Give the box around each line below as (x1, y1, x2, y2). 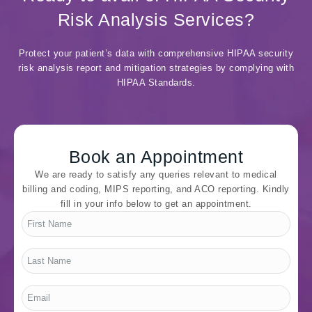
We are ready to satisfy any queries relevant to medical (35, 169, 277, 180)
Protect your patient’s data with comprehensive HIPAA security (18, 47, 294, 58)
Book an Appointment (68, 146, 244, 166)
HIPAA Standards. (116, 77, 196, 88)
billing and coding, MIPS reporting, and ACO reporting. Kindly (22, 183, 290, 194)
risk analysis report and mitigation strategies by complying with (18, 62, 294, 73)
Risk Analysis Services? (57, 9, 255, 29)
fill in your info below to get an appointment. (60, 198, 252, 209)
